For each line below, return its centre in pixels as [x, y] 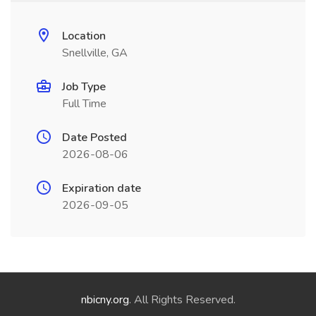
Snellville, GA [95, 53]
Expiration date [102, 188]
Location [84, 36]
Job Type [84, 87]
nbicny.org [105, 300]
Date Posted [95, 138]
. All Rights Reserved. [182, 300]
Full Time [84, 104]
